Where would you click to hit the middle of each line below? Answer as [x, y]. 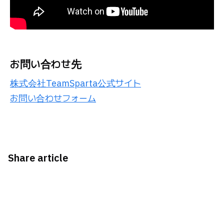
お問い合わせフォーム [53, 98]
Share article [38, 157]
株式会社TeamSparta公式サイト [75, 83]
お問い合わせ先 [46, 64]
